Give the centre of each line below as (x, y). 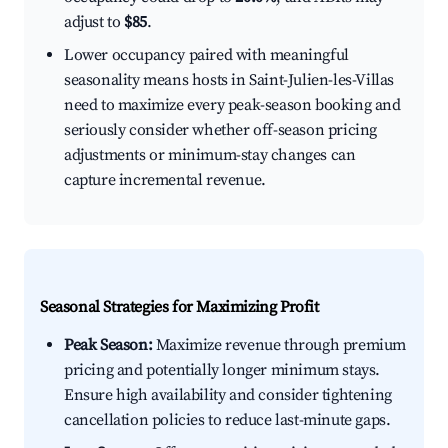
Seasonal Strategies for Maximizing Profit (179, 307)
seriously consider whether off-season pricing (221, 130)
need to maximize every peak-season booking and (232, 105)
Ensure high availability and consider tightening (228, 395)
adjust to (94, 22)
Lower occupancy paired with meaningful (206, 55)
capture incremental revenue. (165, 180)
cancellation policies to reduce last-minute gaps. (227, 420)
